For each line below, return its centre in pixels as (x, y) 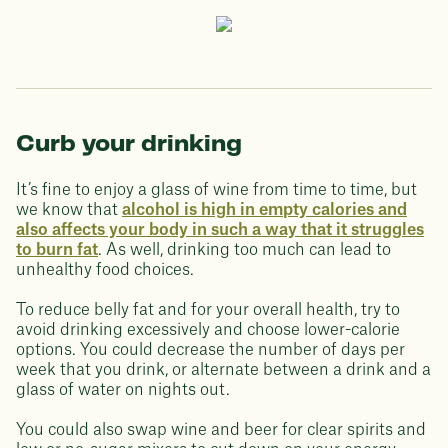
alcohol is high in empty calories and (264, 210)
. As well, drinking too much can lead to (244, 250)
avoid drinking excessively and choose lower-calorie (208, 330)
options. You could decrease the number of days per (210, 350)
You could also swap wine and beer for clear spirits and (221, 430)
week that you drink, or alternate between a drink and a (223, 370)
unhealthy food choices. (105, 270)
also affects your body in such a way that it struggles (220, 230)
